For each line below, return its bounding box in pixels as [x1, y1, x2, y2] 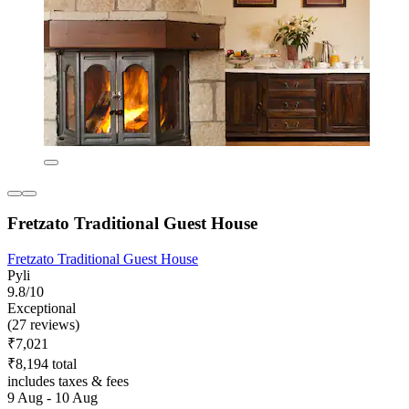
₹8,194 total [7, 356, 77, 372]
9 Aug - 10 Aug [7, 390, 98, 406]
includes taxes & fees [7, 373, 129, 390]
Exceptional [7, 300, 76, 317]
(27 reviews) [7, 317, 79, 333]
